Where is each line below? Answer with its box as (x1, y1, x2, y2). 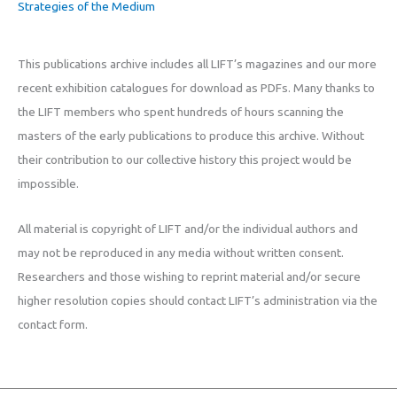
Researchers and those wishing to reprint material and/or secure (18, 269, 361, 284)
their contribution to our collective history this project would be (18, 152, 352, 167)
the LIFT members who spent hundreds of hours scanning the (18, 104, 344, 119)
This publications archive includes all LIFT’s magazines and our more (18, 56, 377, 71)
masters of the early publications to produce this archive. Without (18, 128, 364, 143)
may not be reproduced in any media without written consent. (18, 245, 344, 260)
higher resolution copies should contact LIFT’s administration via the (18, 292, 378, 307)
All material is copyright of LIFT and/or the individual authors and (18, 221, 358, 236)
